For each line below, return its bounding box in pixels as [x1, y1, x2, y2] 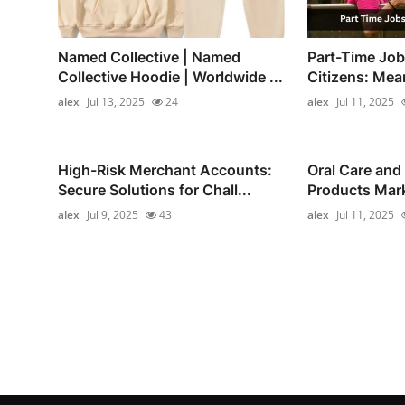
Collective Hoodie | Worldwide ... [58, 67, 283, 86]
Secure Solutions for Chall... [58, 180, 251, 199]
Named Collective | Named [58, 47, 240, 66]
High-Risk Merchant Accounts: [58, 160, 272, 179]
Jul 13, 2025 [87, 93, 145, 109]
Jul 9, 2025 [87, 206, 138, 222]
